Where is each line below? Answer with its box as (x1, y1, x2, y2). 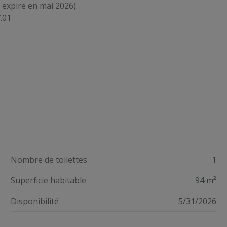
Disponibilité (11, 195, 59, 207)
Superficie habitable (11, 174, 87, 186)
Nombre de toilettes (11, 154, 88, 165)
